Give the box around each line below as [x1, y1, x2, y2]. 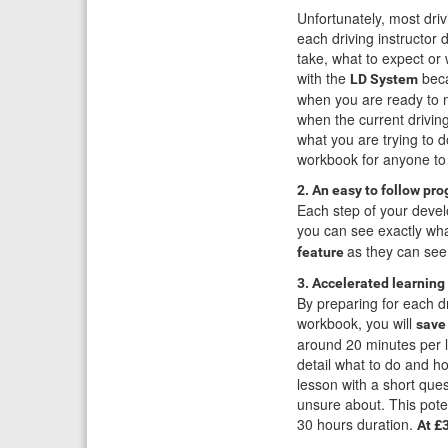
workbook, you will [297, 313, 416, 334]
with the [297, 68, 350, 89]
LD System [350, 71, 418, 88]
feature [297, 244, 347, 261]
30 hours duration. [297, 414, 417, 435]
